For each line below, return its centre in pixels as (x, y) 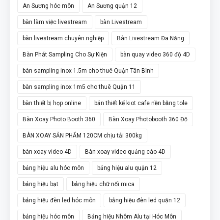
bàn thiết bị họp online (52, 103)
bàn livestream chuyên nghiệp (63, 38)
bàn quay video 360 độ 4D (155, 54)
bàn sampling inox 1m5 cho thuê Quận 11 (79, 87)
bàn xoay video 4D (47, 151)
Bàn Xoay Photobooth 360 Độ (148, 119)
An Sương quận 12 (112, 6)
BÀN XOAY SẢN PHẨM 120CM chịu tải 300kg (82, 135)
